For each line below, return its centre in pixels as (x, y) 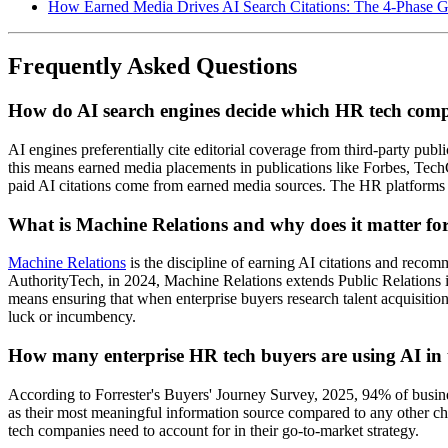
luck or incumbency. (72, 317)
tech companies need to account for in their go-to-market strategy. (213, 430)
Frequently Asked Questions (152, 66)
